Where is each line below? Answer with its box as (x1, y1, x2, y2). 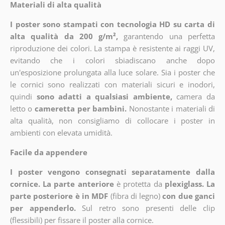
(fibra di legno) (110, 191, 161, 201)
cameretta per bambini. (35, 103, 127, 114)
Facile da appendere (10, 147, 87, 158)
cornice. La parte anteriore (10, 179, 114, 189)
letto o (10, 103, 33, 114)
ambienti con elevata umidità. (10, 128, 113, 138)
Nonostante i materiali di (129, 103, 215, 114)
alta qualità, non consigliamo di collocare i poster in (10, 116, 215, 126)
